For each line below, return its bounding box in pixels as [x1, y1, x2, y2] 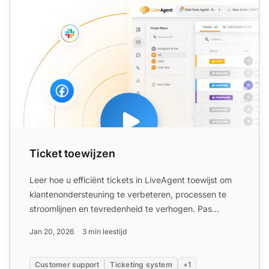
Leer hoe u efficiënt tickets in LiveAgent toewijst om [29, 174, 232, 185]
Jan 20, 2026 [29, 226, 74, 236]
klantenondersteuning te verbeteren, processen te [29, 189, 226, 199]
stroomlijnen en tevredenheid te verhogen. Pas [29, 203, 212, 214]
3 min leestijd [82, 226, 127, 236]
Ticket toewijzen [29, 147, 115, 160]
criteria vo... [29, 217, 76, 228]
